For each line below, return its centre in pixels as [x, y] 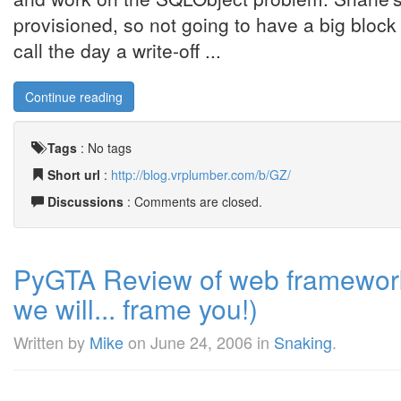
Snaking [303, 342]
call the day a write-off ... [117, 50]
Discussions [85, 201]
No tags [110, 148]
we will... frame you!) [136, 308]
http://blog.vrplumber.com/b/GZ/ [201, 175]
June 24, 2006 [201, 342]
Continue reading [74, 97]
